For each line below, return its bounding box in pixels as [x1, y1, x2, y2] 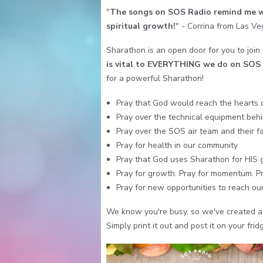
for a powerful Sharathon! [106, 73, 204, 85]
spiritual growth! [106, 20, 176, 32]
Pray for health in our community [116, 139, 238, 151]
